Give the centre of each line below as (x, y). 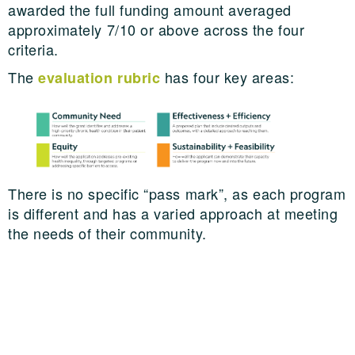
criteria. (33, 49)
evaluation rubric (99, 78)
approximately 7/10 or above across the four (157, 29)
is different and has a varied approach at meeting (173, 214)
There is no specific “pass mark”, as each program (177, 194)
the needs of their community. (107, 233)
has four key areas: (227, 77)
